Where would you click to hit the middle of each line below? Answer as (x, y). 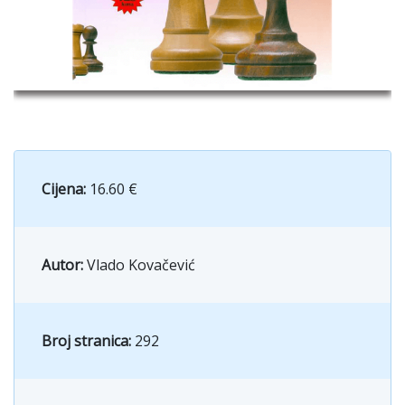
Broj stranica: (88, 340)
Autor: (64, 264)
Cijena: (64, 188)
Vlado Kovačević (141, 264)
